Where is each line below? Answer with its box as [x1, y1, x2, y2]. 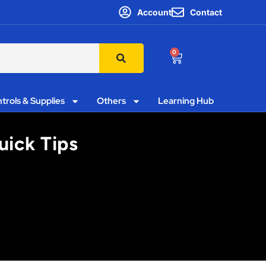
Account [137, 7, 172, 17]
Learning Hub [157, 95, 214, 107]
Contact [190, 7, 222, 17]
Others [96, 95, 126, 107]
